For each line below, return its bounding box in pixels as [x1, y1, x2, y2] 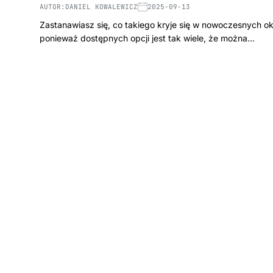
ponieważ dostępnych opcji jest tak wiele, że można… [40, 32, 255, 43]
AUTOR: [40, 2, 65, 11]
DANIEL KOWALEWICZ [65, 2, 138, 11]
